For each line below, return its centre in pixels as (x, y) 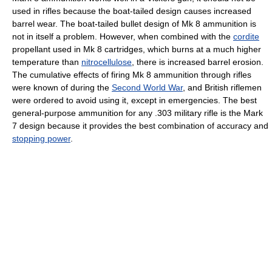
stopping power (41, 139)
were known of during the (62, 88)
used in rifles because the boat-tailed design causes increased (132, 11)
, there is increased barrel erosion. (198, 62)
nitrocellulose (107, 62)
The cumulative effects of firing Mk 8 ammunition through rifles (132, 75)
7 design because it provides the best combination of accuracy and (140, 126)
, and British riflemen (222, 88)
